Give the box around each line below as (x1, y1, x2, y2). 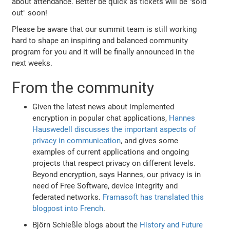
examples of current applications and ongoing (32, 147, 189, 157)
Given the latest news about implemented (32, 102, 175, 111)
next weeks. (12, 58, 53, 68)
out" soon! (12, 8, 48, 17)
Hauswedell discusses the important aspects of (32, 124, 197, 134)
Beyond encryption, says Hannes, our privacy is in (32, 169, 201, 179)
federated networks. (32, 192, 103, 202)
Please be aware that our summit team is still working (12, 24, 197, 34)
